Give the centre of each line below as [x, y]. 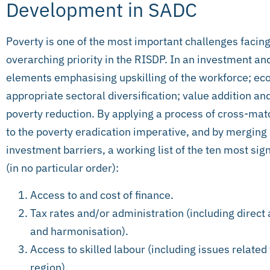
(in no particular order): [62, 168]
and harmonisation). [79, 231]
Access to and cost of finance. [102, 195]
